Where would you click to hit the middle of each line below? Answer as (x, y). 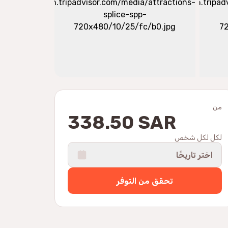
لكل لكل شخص (198, 138)
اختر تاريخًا (195, 155)
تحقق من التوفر (145, 181)
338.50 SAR (122, 122)
